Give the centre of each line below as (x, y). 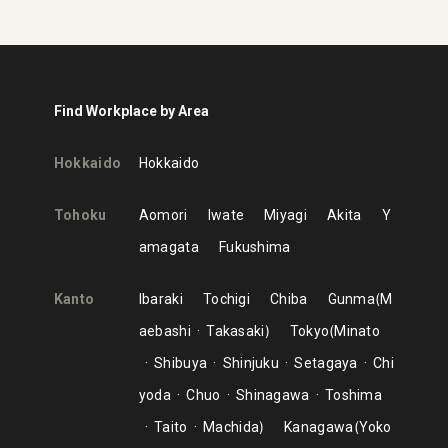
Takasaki (235, 331)
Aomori (163, 215)
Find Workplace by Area (131, 111)
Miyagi (285, 215)
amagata (168, 247)
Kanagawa (319, 427)
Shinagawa (272, 395)
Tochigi (226, 299)
